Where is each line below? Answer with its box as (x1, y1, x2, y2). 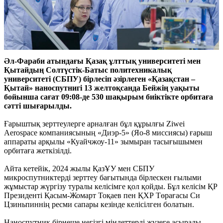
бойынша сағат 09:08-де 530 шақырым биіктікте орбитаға (4, 92, 213, 101)
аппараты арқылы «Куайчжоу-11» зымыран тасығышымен (4, 137, 203, 146)
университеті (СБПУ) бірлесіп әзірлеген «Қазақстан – (4, 74, 195, 83)
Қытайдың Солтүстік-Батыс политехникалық (4, 65, 172, 74)
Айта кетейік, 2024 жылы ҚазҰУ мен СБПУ (4, 164, 154, 173)
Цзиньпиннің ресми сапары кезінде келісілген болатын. (4, 200, 194, 209)
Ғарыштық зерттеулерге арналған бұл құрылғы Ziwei (4, 119, 185, 128)
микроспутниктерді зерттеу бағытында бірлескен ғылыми (4, 173, 202, 182)
